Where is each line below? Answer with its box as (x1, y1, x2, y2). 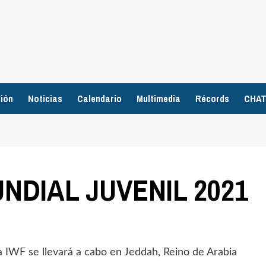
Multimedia (137, 92, 180, 105)
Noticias (28, 92, 62, 105)
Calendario (77, 92, 122, 105)
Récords (195, 92, 229, 105)
